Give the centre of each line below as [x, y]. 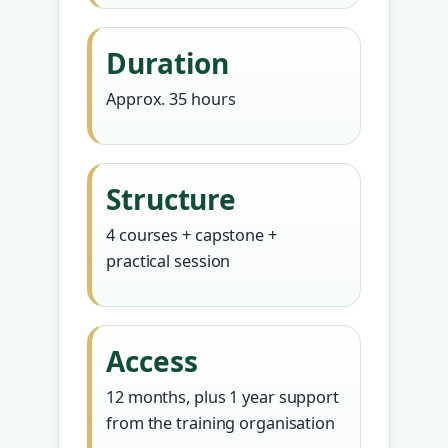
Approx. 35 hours [171, 99]
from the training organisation [220, 423]
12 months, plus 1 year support [222, 397]
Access [152, 361]
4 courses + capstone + [191, 235]
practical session [168, 261]
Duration [168, 63]
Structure [171, 199]
